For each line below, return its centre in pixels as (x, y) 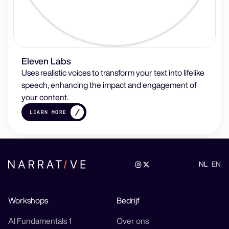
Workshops (28, 201)
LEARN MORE (48, 112)
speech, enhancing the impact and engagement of (109, 85)
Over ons (133, 221)
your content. (45, 97)
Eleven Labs (47, 61)
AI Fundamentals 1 (40, 221)
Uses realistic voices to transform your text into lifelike (113, 73)
